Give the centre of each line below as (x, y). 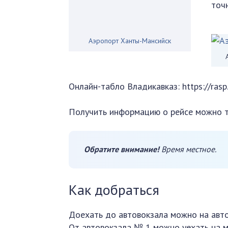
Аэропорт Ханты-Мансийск (130, 41)
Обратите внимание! (122, 149)
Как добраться (114, 190)
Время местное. (188, 149)
